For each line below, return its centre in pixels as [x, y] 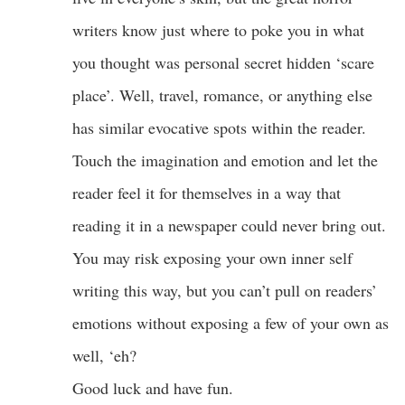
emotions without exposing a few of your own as [231, 322]
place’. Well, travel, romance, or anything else [222, 94]
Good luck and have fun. [153, 387]
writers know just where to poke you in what [218, 29]
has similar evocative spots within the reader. [219, 127]
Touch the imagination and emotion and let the [225, 160]
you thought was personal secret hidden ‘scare [223, 62]
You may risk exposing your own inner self [212, 257]
